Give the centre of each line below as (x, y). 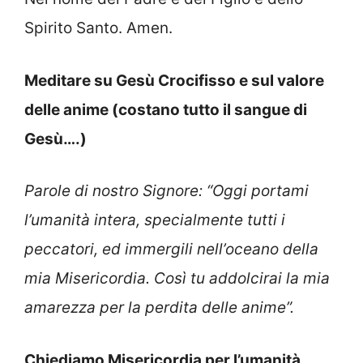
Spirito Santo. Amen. (98, 28)
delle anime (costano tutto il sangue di (166, 109)
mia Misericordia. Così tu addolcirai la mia (177, 279)
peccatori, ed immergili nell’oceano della (171, 250)
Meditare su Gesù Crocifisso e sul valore (174, 80)
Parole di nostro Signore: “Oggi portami (167, 191)
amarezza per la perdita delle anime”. (159, 308)
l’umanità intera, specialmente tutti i (155, 220)
